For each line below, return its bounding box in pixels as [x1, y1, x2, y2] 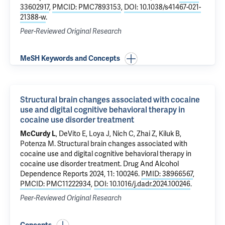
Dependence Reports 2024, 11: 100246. [20, 170, 141, 178]
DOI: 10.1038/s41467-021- [124, 3, 201, 12]
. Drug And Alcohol [120, 160, 179, 168]
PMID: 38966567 [141, 170, 193, 178]
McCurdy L [20, 130, 56, 138]
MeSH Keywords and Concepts [20, 54, 120, 63]
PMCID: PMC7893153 [52, 3, 121, 12]
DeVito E [59, 130, 86, 138]
